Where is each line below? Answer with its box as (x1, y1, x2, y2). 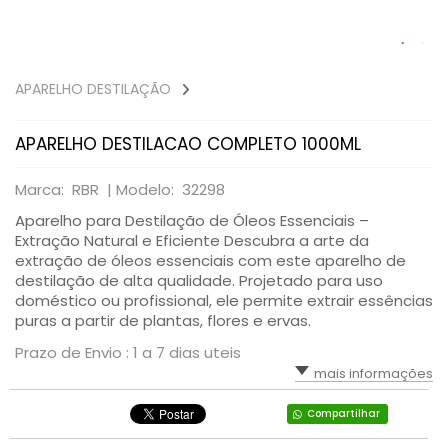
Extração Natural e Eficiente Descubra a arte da (15, 230, 369, 251)
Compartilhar (306, 406, 380, 421)
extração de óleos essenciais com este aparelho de (15, 250, 406, 271)
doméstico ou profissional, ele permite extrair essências (15, 290, 433, 311)
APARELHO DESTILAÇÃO (15, 79, 171, 99)
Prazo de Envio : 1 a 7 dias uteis (15, 342, 241, 363)
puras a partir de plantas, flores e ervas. (15, 310, 311, 331)
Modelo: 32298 (116, 179, 225, 200)
